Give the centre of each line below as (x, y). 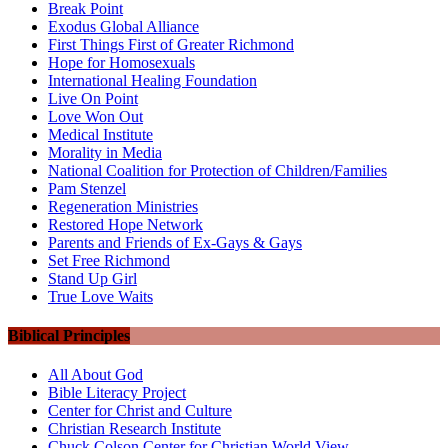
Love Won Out (95, 116)
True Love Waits (100, 296)
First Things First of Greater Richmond (171, 44)
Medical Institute (100, 134)
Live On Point (93, 98)
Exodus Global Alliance (123, 26)
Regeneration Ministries (123, 206)
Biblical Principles (69, 335)
